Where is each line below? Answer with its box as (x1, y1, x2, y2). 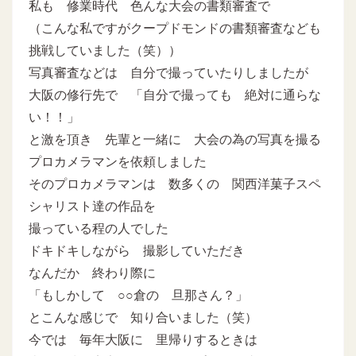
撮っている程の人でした (29, 221, 168, 235)
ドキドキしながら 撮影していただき (29, 243, 245, 257)
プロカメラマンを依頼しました (29, 154, 207, 168)
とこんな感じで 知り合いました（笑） (29, 310, 257, 324)
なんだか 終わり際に (29, 265, 168, 280)
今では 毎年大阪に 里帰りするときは (29, 332, 257, 346)
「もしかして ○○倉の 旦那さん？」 (29, 288, 248, 302)
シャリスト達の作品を (29, 199, 156, 213)
